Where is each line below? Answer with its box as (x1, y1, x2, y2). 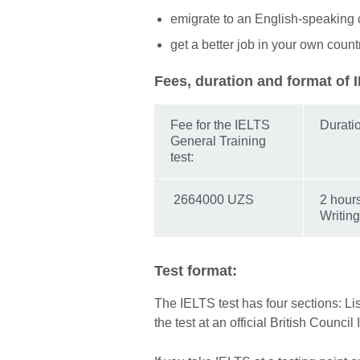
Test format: (154, 262, 241, 279)
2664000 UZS (170, 192, 254, 207)
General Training (170, 133, 266, 148)
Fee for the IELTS (170, 117, 270, 132)
